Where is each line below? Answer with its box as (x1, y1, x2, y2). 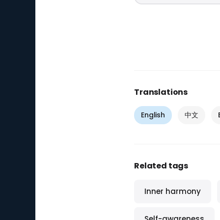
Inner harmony (144, 186, 201, 196)
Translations (134, 86, 188, 98)
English (141, 110, 165, 120)
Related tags (134, 160, 189, 171)
